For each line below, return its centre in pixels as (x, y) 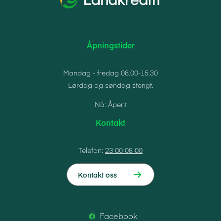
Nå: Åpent (110, 104)
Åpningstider (110, 45)
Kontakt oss (98, 174)
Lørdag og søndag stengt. (110, 85)
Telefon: (92, 150)
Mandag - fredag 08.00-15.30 (110, 72)
